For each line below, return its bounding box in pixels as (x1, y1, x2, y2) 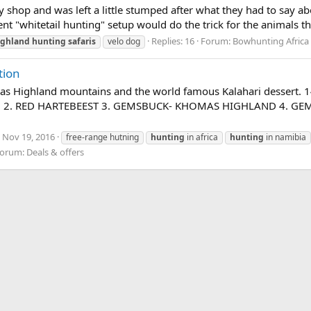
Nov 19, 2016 (2, 130, 55, 143)
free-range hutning (66, 131, 139, 143)
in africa (185, 131, 218, 143)
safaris (68, 35, 96, 47)
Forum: (201, 34, 233, 47)
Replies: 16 (151, 34, 194, 47)
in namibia (264, 131, 306, 143)
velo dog (108, 35, 140, 47)
